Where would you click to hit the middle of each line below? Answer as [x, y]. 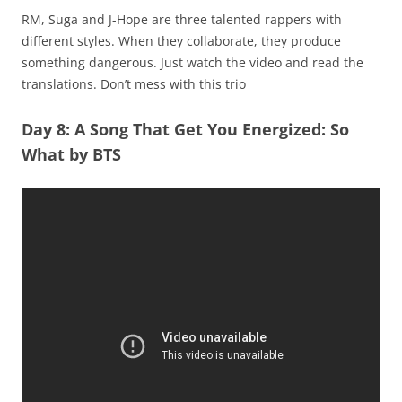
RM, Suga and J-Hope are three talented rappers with [182, 20]
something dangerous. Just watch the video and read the [192, 63]
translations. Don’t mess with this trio [134, 84]
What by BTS [71, 155]
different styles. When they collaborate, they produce [181, 41]
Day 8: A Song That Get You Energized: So [185, 130]
